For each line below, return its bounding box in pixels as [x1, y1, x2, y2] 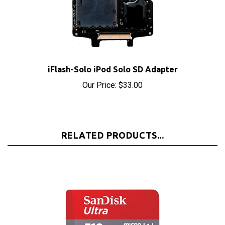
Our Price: [82, 69, 117, 79]
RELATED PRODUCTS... [61, 119, 164, 129]
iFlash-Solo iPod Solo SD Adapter [47, 54, 178, 63]
